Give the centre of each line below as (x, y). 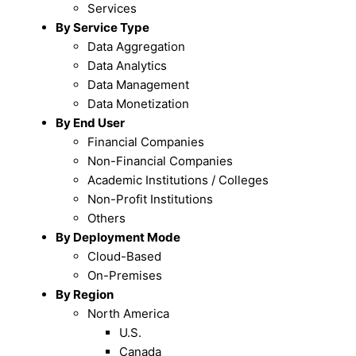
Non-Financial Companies (161, 161)
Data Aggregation (137, 47)
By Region (85, 295)
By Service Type (103, 28)
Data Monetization (139, 104)
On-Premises (125, 276)
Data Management (139, 85)
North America (129, 314)
